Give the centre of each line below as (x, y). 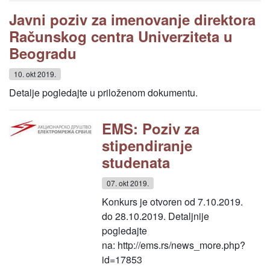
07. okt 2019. (128, 183)
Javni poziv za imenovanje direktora (132, 19)
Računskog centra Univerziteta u (121, 36)
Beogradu (43, 53)
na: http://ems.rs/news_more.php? (174, 245)
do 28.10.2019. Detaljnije (156, 216)
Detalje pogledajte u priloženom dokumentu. (103, 93)
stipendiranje (147, 145)
